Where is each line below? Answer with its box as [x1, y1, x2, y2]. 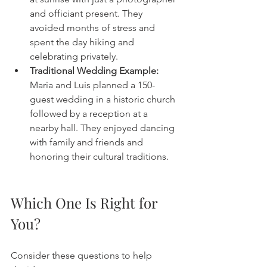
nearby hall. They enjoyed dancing [30, 122, 177, 134]
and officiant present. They [30, 8, 145, 20]
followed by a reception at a [30, 108, 150, 120]
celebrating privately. [30, 51, 118, 63]
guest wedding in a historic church [30, 94, 178, 105]
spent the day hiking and [30, 36, 136, 48]
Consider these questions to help [11, 250, 154, 262]
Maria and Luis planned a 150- [30, 79, 155, 91]
